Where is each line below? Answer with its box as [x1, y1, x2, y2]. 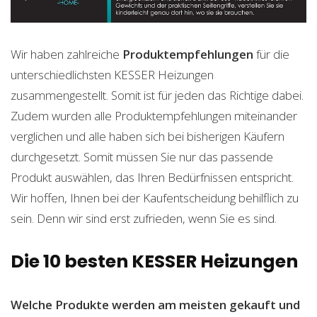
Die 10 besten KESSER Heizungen [11, 249, 298, 274]
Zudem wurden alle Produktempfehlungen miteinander [11, 108, 297, 124]
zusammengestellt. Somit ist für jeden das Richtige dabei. [11, 87, 304, 103]
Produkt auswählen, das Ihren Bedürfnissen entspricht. [11, 169, 294, 185]
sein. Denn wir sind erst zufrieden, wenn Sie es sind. [11, 210, 277, 226]
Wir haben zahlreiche [11, 46, 122, 62]
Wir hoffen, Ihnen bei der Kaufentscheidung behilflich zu [11, 190, 299, 206]
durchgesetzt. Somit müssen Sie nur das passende [11, 149, 273, 165]
